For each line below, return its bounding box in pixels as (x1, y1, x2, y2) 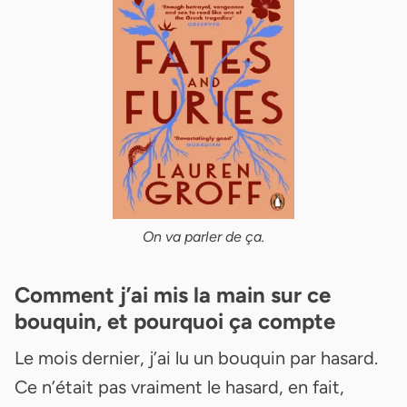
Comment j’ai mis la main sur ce (15, 281, 331, 308)
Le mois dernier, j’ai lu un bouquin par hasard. (15, 346, 378, 369)
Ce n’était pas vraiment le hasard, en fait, (15, 375, 344, 398)
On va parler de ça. (143, 227, 264, 245)
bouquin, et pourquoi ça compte (15, 307, 335, 334)
